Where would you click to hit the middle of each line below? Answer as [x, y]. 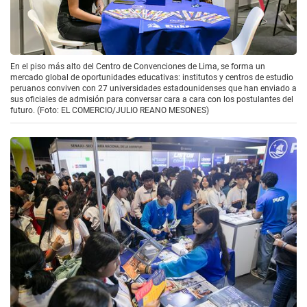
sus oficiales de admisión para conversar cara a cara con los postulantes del [152, 99]
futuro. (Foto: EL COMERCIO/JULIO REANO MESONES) [110, 110]
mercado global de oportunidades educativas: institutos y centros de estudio [152, 77]
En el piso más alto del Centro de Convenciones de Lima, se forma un [138, 66]
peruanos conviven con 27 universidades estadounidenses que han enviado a [153, 88]
